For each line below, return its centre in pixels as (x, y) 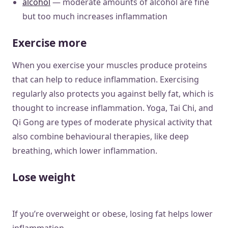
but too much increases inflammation (95, 16)
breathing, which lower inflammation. (85, 150)
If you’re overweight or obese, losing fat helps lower (112, 213)
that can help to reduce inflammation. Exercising (106, 79)
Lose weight (44, 177)
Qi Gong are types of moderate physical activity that (112, 122)
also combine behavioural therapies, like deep (101, 136)
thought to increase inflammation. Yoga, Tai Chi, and (113, 108)
